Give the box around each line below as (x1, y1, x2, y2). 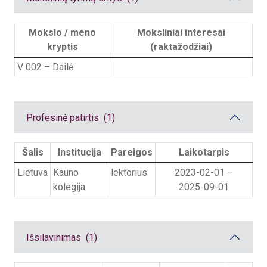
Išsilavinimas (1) (26, 231, 97, 243)
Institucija (57, 147, 101, 158)
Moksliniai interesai (137, 27, 225, 38)
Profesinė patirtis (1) (26, 111, 115, 123)
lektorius (111, 167, 147, 178)
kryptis (46, 41, 78, 52)
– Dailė (42, 61, 73, 73)
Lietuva (17, 167, 48, 178)
